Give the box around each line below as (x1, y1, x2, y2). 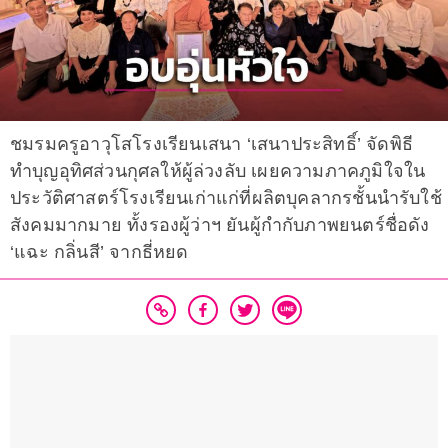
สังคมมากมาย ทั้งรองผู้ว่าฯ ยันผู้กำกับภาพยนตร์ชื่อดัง (10, 215, 430, 236)
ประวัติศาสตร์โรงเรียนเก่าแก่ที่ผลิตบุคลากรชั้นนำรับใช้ (10, 188, 442, 209)
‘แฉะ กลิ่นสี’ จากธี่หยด (10, 242, 189, 263)
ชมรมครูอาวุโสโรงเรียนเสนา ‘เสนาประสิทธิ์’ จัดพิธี (10, 134, 413, 155)
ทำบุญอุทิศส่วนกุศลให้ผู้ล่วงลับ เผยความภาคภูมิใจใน (10, 161, 426, 182)
